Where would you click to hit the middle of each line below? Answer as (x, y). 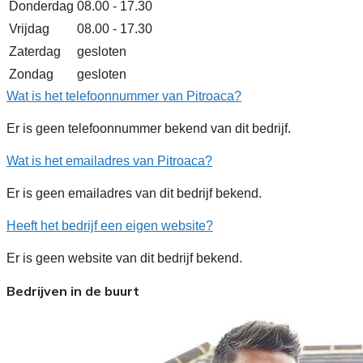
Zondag (31, 74)
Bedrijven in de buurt (73, 290)
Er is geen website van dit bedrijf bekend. (124, 258)
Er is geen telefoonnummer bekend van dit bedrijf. (149, 128)
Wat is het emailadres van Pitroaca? (109, 160)
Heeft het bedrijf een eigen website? (110, 225)
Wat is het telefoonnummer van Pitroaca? (124, 96)
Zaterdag (35, 51)
